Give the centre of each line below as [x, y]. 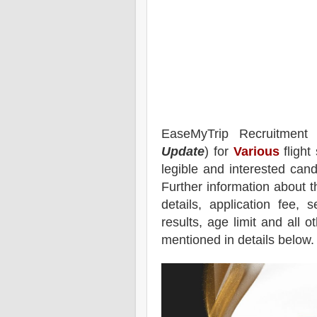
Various [256, 151]
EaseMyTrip [195, 133]
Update [183, 151]
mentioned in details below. [238, 240]
